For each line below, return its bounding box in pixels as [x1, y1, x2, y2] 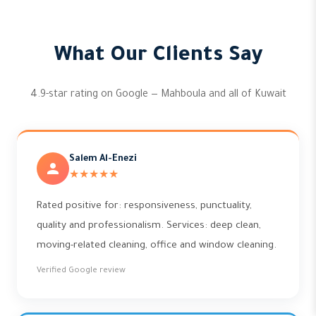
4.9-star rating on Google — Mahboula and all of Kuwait [30, 90, 286, 102]
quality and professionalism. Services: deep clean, [37, 221, 261, 232]
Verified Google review [37, 267, 126, 276]
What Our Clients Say [54, 45, 262, 68]
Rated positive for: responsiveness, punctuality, [37, 201, 252, 212]
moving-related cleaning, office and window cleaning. [37, 241, 276, 252]
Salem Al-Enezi [69, 154, 137, 165]
